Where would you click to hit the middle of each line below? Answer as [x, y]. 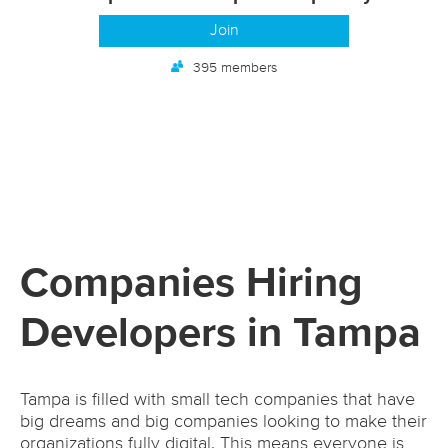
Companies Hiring [191, 284]
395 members [235, 68]
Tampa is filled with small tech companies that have [217, 400]
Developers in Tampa [220, 334]
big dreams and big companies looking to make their [223, 422]
